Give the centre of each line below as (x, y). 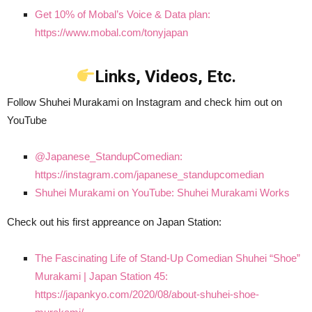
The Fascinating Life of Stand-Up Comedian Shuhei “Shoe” (167, 258)
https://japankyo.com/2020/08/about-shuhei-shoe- (147, 294)
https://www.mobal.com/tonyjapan (111, 32)
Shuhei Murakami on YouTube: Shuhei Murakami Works (162, 192)
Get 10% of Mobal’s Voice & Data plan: (123, 14)
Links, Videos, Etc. (166, 76)
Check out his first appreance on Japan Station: (114, 221)
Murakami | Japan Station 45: (101, 276)
